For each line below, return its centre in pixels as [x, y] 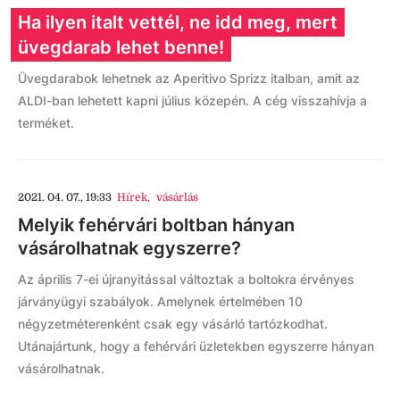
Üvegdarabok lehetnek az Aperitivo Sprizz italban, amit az [189, 78]
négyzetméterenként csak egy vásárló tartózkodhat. [173, 324]
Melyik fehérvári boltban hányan [156, 225]
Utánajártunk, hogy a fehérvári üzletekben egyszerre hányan [196, 346]
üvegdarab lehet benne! [121, 47]
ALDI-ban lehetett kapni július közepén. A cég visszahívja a [192, 100]
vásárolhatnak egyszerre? [129, 248]
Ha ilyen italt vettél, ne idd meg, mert [178, 22]
